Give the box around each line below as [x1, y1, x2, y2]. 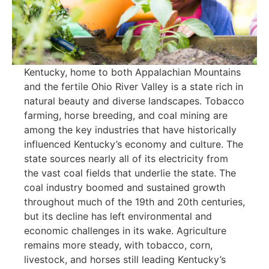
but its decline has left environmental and [24, 210, 212, 223]
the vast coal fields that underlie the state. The [24, 167, 236, 180]
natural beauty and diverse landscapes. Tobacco [24, 95, 244, 107]
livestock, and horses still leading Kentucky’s [24, 253, 226, 266]
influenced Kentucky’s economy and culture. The [24, 138, 243, 151]
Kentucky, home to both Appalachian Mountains [24, 66, 241, 79]
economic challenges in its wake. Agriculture [24, 225, 226, 237]
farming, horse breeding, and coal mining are [24, 109, 228, 122]
